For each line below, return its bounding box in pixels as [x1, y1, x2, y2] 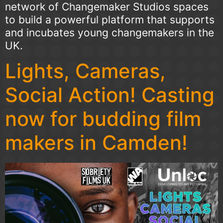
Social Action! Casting [5, 83, 215, 108]
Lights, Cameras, [5, 59, 166, 84]
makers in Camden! [5, 130, 188, 155]
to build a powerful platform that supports [5, 13, 215, 26]
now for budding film [5, 107, 201, 131]
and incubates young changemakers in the [5, 26, 214, 39]
